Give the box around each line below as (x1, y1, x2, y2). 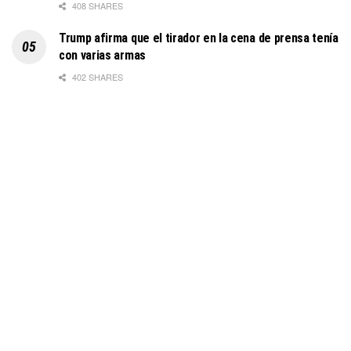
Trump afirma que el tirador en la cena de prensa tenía (59, 30, 338, 45)
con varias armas (59, 47, 146, 63)
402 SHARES (70, 70, 123, 83)
